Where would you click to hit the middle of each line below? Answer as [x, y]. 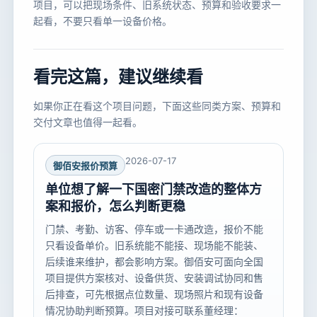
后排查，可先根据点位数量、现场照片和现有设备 [154, 294]
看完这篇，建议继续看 [118, 77]
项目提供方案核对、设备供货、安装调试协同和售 [154, 278]
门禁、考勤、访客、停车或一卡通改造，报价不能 [154, 229]
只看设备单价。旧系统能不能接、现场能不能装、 [154, 246]
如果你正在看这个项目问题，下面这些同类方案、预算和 [157, 106]
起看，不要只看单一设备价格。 [103, 21]
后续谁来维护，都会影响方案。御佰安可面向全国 [154, 262]
